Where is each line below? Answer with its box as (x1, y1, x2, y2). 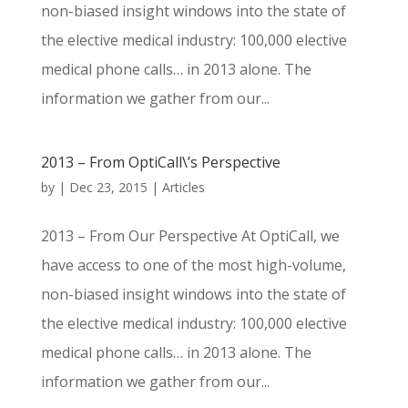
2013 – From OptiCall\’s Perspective (40, 152, 280, 172)
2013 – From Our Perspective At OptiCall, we (40, 226, 340, 246)
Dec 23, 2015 (68, 178, 148, 196)
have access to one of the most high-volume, (40, 255, 346, 275)
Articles (161, 178, 205, 196)
